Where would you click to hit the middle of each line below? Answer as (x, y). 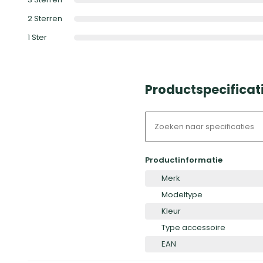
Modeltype (182, 195)
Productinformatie (184, 160)
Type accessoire (193, 228)
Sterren (48, 19)
